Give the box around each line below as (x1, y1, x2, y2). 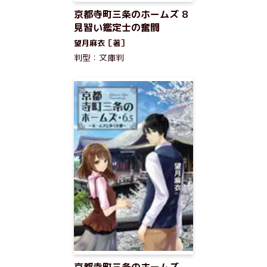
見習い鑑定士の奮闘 (74, 21, 160, 34)
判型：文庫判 (74, 52, 124, 63)
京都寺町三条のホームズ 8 (74, 8, 188, 21)
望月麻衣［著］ (74, 38, 128, 48)
